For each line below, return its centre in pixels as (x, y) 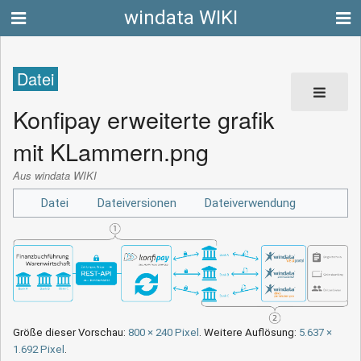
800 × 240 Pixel (164, 333)
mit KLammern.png (111, 151)
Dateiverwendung (250, 203)
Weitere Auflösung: (251, 333)
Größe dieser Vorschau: (71, 333)
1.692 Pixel (39, 350)
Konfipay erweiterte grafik (143, 118)
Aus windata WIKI (55, 176)
